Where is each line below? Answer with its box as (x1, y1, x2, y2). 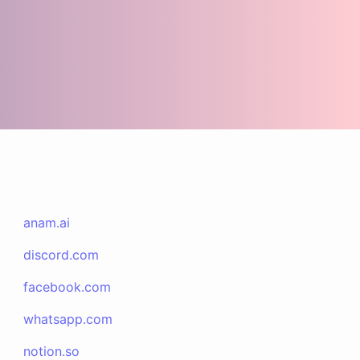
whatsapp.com (23, 311, 113, 327)
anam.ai (23, 215, 71, 231)
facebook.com (23, 279, 112, 295)
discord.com (23, 247, 100, 263)
